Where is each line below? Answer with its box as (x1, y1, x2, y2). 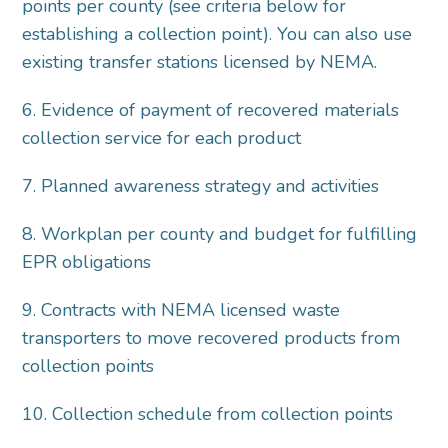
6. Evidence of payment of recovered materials (22, 98, 400, 123)
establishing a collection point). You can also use (22, 22, 413, 47)
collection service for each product (22, 126, 307, 151)
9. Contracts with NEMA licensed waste (22, 298, 341, 323)
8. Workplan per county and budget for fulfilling (22, 222, 418, 247)
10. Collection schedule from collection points (22, 402, 399, 427)
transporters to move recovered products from (22, 326, 401, 351)
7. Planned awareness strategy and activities (22, 174, 385, 199)
